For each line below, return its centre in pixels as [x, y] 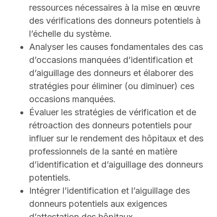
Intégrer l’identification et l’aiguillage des [109, 191]
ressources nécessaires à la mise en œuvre [115, 8]
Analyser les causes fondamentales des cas [116, 47]
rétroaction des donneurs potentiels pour [110, 125]
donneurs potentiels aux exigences [98, 204]
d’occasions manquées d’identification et [111, 60]
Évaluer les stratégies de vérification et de [113, 112]
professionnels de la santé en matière [103, 152]
